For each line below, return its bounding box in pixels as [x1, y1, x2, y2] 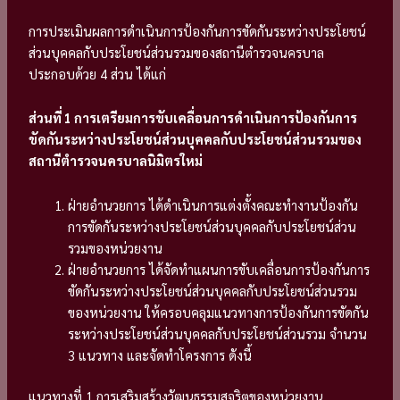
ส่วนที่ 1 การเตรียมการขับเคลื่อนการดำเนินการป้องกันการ [29, 109, 358, 127]
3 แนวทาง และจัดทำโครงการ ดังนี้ [68, 346, 253, 363]
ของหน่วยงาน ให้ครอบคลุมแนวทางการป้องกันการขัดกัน [68, 303, 370, 321]
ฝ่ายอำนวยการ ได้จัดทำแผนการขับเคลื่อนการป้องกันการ [68, 260, 371, 278]
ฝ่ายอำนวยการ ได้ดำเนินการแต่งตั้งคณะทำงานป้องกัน [68, 196, 359, 213]
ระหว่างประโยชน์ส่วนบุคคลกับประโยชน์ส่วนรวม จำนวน [68, 324, 368, 342]
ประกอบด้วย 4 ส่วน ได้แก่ [29, 64, 167, 82]
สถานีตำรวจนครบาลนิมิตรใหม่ [29, 152, 204, 170]
